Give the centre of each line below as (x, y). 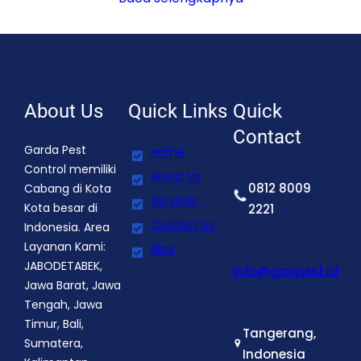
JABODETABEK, (63, 266)
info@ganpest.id (285, 272)
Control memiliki (70, 170)
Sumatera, (54, 344)
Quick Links (178, 112)
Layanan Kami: (65, 247)
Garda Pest (55, 150)
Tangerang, (279, 334)
